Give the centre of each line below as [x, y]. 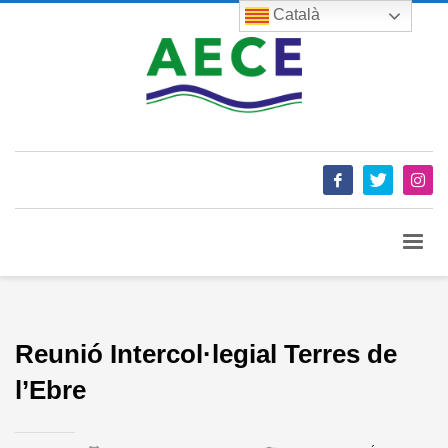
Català [295, 15]
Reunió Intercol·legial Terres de [206, 353]
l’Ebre [50, 389]
